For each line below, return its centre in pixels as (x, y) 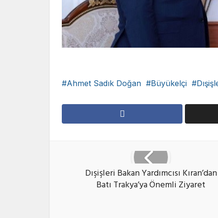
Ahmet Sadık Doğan (104, 83)
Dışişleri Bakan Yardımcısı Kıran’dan (151, 174)
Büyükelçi (169, 83)
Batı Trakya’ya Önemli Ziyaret (151, 186)
